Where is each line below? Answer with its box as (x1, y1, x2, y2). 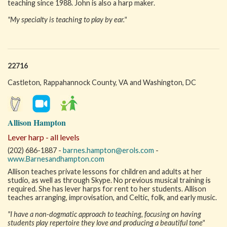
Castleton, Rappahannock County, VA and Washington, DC (8, 78, 196, 87)
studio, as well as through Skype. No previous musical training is (8, 176, 211, 184)
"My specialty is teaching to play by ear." (8, 15, 127, 24)
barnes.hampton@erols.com (63, 146, 154, 155)
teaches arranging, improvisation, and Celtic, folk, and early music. (8, 193, 217, 202)
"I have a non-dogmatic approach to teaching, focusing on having (8, 210, 201, 218)
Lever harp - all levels (8, 132, 80, 142)
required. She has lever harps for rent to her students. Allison (8, 184, 206, 193)
